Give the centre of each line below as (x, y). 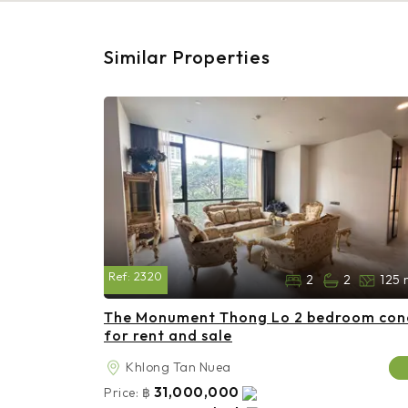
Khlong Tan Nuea (178, 367)
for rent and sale (168, 336)
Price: (121, 393)
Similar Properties (187, 57)
